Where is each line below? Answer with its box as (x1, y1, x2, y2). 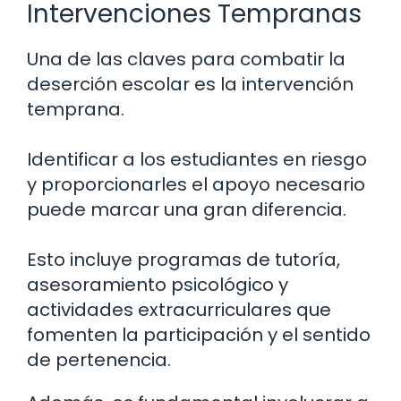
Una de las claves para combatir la (27, 47, 346, 73)
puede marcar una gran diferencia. (27, 197, 346, 223)
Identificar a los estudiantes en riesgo (27, 147, 367, 173)
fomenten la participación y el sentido (27, 322, 371, 348)
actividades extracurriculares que (27, 297, 331, 323)
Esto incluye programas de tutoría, (27, 247, 340, 273)
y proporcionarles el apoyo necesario (27, 172, 365, 198)
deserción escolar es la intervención (27, 72, 354, 98)
